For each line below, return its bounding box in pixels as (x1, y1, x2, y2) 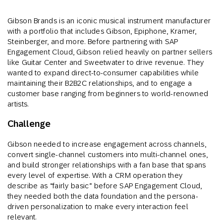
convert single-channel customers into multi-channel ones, (7, 150, 208, 159)
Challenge (7, 118, 51, 129)
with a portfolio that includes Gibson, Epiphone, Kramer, (7, 26, 197, 35)
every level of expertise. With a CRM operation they (7, 170, 183, 179)
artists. (7, 99, 29, 108)
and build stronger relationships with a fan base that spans (7, 160, 206, 169)
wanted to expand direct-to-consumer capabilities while (7, 68, 199, 77)
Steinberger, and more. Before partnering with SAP (7, 37, 178, 46)
